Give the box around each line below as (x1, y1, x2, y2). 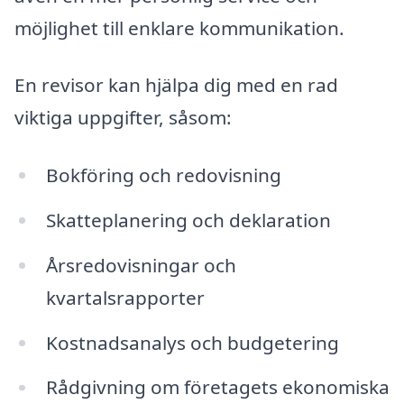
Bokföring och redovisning (45, 162, 281, 188)
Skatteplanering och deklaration (45, 207, 331, 233)
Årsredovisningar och (45, 252, 236, 278)
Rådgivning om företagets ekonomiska (45, 374, 390, 400)
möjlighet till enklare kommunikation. (14, 14, 344, 41)
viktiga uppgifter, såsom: (14, 105, 232, 131)
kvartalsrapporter (45, 284, 205, 310)
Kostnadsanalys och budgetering (45, 329, 339, 355)
